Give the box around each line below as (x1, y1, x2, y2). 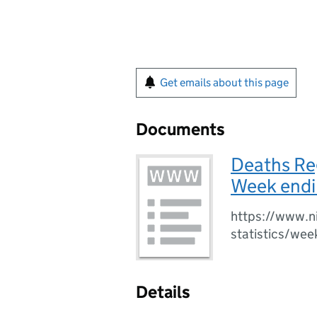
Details (136, 282, 190, 302)
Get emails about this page (160, 76, 289, 89)
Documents (136, 119, 225, 139)
